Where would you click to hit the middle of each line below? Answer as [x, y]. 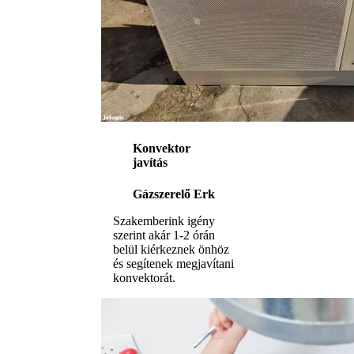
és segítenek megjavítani [173, 263]
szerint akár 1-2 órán [164, 235]
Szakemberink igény [164, 220]
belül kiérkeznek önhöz [171, 249]
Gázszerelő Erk [174, 194]
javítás [150, 163]
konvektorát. [144, 277]
